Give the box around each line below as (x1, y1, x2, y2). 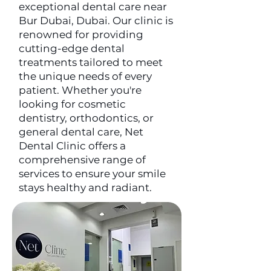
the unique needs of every (19, 70, 152, 82)
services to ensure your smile (19, 168, 166, 180)
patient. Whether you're (19, 84, 142, 96)
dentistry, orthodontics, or (19, 112, 154, 124)
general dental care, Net (19, 126, 143, 138)
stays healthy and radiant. (19, 181, 152, 194)
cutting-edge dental (19, 42, 125, 54)
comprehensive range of (19, 154, 146, 166)
